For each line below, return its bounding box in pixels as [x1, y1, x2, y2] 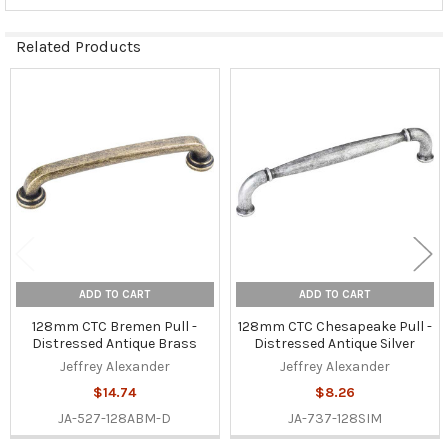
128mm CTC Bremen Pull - [32, 318, 198, 336]
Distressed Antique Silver [254, 335, 416, 353]
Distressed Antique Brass [32, 335, 198, 353]
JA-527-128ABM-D [58, 410, 172, 428]
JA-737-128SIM [287, 410, 382, 428]
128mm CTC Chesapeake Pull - [237, 318, 432, 336]
